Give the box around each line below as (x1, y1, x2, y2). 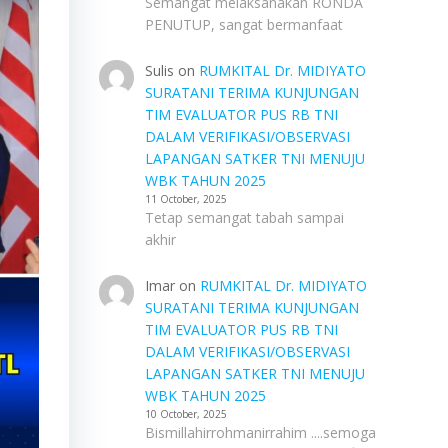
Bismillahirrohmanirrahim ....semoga (144, 423, 376, 442)
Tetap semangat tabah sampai (144, 208, 344, 227)
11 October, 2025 (144, 192, 227, 206)
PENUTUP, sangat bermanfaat (144, 15, 343, 34)
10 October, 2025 (144, 407, 227, 421)
